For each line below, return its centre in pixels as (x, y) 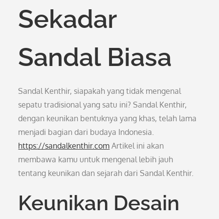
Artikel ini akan (137, 146)
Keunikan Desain (99, 203)
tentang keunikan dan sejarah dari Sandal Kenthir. (106, 173)
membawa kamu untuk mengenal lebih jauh (96, 159)
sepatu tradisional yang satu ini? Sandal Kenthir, (103, 105)
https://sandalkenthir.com (64, 146)
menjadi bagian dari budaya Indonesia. (86, 132)
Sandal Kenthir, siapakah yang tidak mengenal (100, 91)
